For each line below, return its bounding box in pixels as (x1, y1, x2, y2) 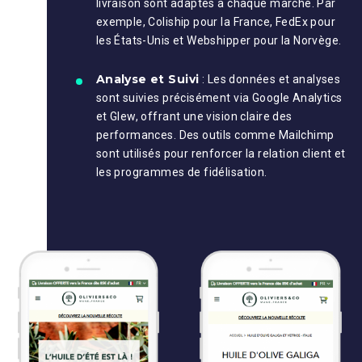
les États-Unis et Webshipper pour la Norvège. (95, 34, 342, 48)
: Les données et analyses (199, 73, 341, 86)
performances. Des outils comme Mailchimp (95, 128, 335, 142)
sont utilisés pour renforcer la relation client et (95, 147, 346, 161)
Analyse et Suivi (95, 72, 200, 87)
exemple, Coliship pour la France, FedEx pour (95, 15, 336, 29)
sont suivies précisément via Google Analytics (95, 91, 343, 105)
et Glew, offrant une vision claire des (95, 110, 293, 124)
